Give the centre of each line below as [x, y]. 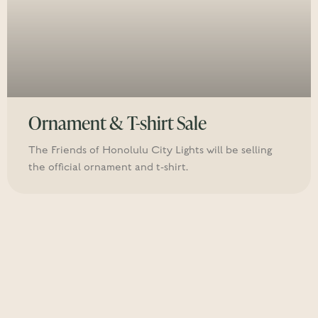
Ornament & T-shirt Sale [117, 123]
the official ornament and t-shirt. [108, 167]
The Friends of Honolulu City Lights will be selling [150, 150]
